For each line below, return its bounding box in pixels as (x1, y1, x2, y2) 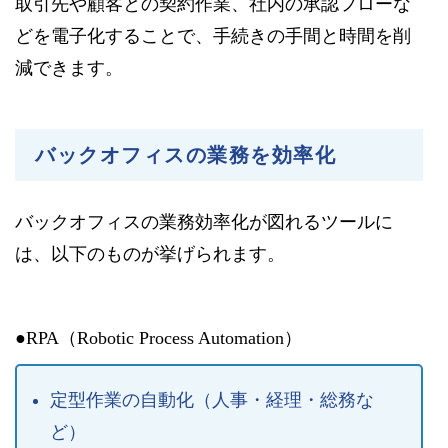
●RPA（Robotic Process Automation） (15, 328, 302, 349)
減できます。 (15, 58, 123, 79)
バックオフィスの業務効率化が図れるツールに (15, 212, 393, 233)
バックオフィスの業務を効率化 (35, 144, 336, 167)
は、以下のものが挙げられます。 (15, 244, 285, 265)
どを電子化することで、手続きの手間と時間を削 (15, 26, 411, 47)
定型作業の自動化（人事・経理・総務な (49, 390, 374, 411)
